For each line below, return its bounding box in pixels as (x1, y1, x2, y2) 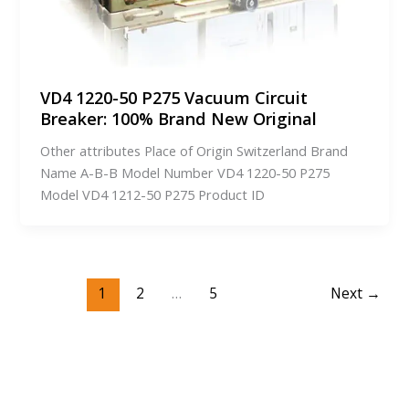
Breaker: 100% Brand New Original (40, 107, 318, 130)
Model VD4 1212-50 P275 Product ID (40, 184, 266, 204)
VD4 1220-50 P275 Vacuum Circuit (40, 86, 309, 109)
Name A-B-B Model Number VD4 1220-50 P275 (40, 163, 330, 182)
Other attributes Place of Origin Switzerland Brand (40, 141, 349, 160)
